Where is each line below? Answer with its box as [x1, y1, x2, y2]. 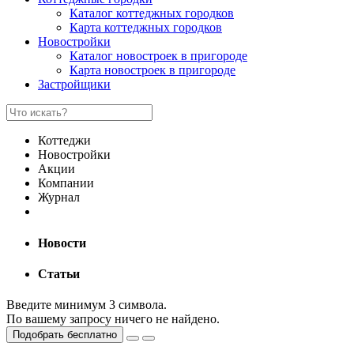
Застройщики [38, 77, 111, 92]
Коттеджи [38, 134, 91, 148]
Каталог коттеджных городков [70, 6, 234, 21]
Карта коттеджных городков [70, 21, 222, 35]
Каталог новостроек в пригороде [70, 49, 247, 63]
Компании [38, 176, 94, 190]
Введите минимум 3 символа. [6, 298, 167, 312]
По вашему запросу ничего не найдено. [6, 312, 220, 326]
